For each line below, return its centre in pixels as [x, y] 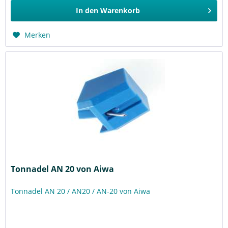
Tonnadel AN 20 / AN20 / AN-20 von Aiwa [81, 191]
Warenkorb [120, 11]
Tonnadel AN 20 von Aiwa [63, 169]
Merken [38, 35]
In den [87, 11]
